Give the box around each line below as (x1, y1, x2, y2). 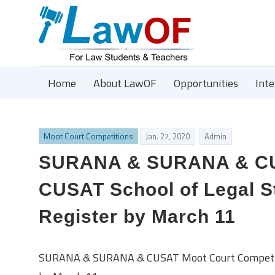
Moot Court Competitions (44, 130, 133, 142)
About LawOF (93, 75, 157, 91)
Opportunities (174, 75, 238, 91)
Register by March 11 (39, 206, 236, 227)
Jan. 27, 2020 (145, 130, 190, 142)
